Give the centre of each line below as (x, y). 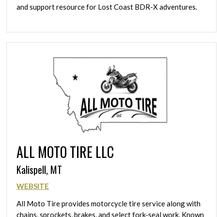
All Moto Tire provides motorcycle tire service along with (108, 204)
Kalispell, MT (39, 169)
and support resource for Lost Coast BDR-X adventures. (107, 7)
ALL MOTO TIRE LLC (65, 152)
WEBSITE (33, 186)
